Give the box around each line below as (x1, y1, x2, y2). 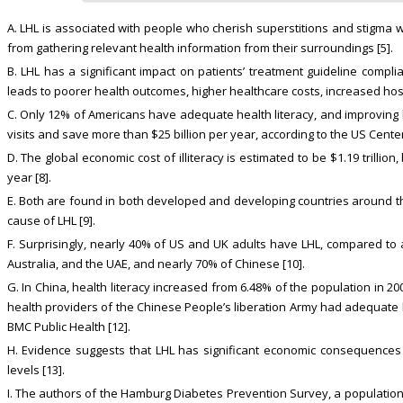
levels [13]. (6, 362, 65, 379)
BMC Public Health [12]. (6, 318, 130, 336)
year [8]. (6, 169, 51, 186)
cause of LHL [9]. (6, 212, 95, 229)
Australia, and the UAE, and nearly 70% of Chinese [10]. (6, 255, 305, 273)
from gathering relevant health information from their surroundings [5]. (6, 40, 393, 57)
